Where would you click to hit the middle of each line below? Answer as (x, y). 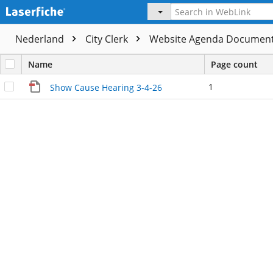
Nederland (41, 39)
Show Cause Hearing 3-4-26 (106, 88)
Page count (234, 65)
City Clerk (108, 39)
